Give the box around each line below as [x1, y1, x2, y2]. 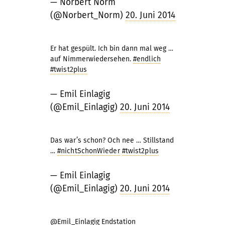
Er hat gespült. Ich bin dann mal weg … [50, 44, 173, 53]
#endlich [133, 55, 161, 63]
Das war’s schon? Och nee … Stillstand [50, 136, 174, 145]
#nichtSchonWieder [57, 147, 120, 155]
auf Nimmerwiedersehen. [50, 55, 133, 63]
